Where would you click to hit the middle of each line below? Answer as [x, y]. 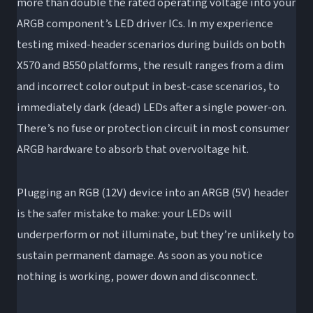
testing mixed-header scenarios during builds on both [151, 44]
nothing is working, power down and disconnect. [137, 276]
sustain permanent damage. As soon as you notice [140, 255]
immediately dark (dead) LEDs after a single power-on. [152, 107]
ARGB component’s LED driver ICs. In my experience [145, 23]
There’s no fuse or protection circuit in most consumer [153, 128]
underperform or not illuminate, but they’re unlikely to [155, 234]
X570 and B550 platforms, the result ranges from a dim [150, 65]
